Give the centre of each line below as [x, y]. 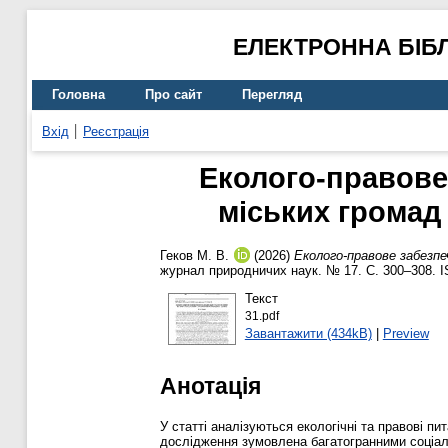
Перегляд [272, 95]
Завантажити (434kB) [308, 333]
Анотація [210, 385]
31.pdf [261, 315]
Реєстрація [116, 131]
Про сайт [173, 95]
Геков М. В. [194, 256]
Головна [78, 95]
